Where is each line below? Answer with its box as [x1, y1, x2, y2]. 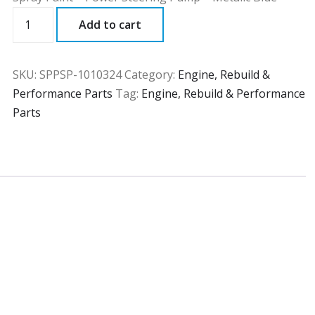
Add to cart [79, 17, 142, 32]
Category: [124, 67, 179, 83]
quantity [12, 27, 62, 42]
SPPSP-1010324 [39, 67, 122, 83]
